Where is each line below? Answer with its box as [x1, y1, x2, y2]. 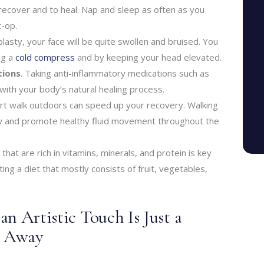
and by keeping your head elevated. [75, 51, 222, 63]
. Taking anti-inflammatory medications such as [21, 67, 209, 79]
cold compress [15, 51, 75, 63]
